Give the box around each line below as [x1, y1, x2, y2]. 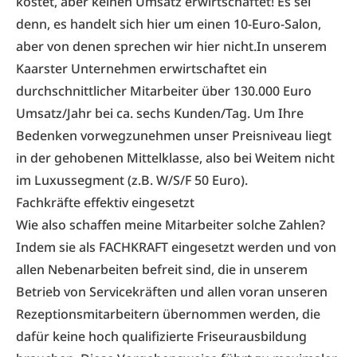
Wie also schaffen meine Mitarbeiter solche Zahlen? [16, 216, 325, 233]
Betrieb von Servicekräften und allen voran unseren [16, 283, 328, 300]
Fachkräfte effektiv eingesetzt [16, 194, 194, 211]
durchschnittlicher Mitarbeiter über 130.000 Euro [16, 82, 312, 100]
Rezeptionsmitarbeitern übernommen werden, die [16, 305, 320, 323]
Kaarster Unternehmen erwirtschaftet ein [16, 60, 267, 77]
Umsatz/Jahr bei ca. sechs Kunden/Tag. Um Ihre [16, 104, 304, 122]
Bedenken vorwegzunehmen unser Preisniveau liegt [16, 127, 331, 144]
